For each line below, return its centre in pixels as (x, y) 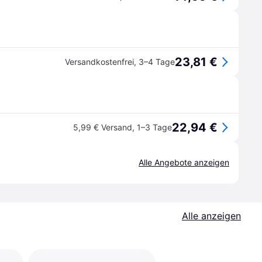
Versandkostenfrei (99, 62)
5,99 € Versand (103, 127)
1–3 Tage (154, 127)
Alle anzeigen (211, 216)
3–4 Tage (157, 62)
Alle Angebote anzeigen (184, 162)
